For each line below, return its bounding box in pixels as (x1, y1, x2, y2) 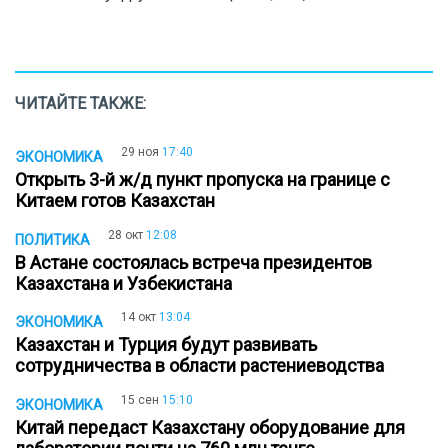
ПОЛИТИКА (15, 231, 90, 248)
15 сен (121, 393, 159, 408)
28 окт (108, 227, 143, 242)
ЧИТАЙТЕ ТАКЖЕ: (15, 94, 146, 113)
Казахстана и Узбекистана (15, 272, 240, 294)
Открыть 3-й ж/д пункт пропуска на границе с (15, 169, 390, 190)
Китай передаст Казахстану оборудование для (15, 417, 405, 439)
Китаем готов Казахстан (15, 190, 223, 211)
